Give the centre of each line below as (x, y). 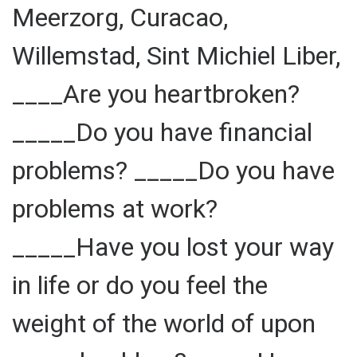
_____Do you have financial (162, 132)
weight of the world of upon (164, 323)
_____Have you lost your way (173, 247)
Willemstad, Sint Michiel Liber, (176, 55)
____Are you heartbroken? (156, 94)
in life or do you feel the (140, 285)
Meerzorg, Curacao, (120, 17)
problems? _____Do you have (173, 170)
